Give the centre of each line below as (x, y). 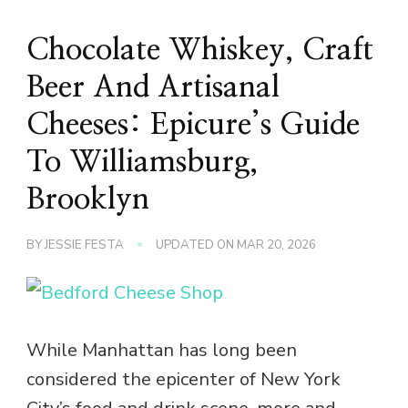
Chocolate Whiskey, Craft (200, 50)
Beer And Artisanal (153, 87)
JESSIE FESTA (84, 245)
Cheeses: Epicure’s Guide (193, 124)
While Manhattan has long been (162, 350)
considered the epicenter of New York (184, 379)
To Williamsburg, (143, 162)
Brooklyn (88, 199)
